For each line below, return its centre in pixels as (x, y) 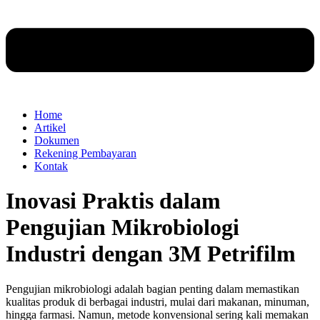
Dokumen (57, 140)
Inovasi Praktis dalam (113, 201)
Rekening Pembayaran (85, 153)
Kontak (51, 166)
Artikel (50, 127)
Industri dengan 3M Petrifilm (151, 254)
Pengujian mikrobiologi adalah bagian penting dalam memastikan (152, 289)
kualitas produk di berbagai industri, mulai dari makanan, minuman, (157, 301)
